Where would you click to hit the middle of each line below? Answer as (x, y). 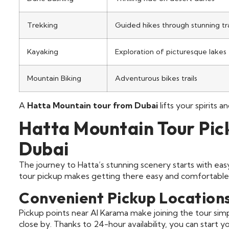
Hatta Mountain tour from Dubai (93, 105)
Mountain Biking (54, 78)
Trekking (42, 25)
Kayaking (43, 51)
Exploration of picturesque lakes (171, 51)
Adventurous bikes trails (156, 78)
